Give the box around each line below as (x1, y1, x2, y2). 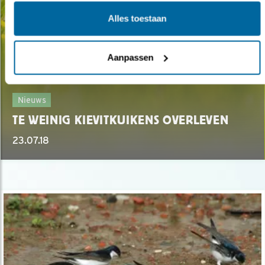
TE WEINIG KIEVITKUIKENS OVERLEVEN (12, 113, 229, 128)
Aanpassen (107, 52, 154, 62)
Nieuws (17, 95, 46, 105)
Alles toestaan (108, 13, 166, 24)
